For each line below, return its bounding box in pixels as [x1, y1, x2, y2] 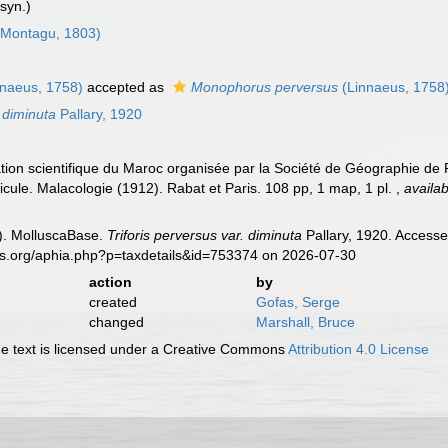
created [88, 294, 137, 310]
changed [88, 314, 144, 330]
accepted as [83, 79, 169, 95]
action [88, 274, 132, 290]
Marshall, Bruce [255, 314, 355, 330]
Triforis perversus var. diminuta [107, 227, 303, 243]
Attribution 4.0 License [288, 341, 430, 357]
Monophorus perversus [191, 79, 339, 95]
